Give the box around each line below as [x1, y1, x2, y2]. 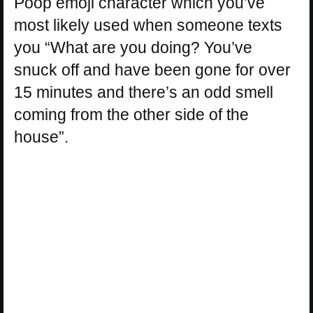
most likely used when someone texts [14, 16, 282, 35]
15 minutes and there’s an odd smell [14, 83, 273, 102]
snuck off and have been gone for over [14, 61, 291, 80]
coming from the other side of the [14, 105, 249, 124]
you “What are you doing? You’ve [14, 38, 252, 57]
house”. [14, 128, 68, 147]
